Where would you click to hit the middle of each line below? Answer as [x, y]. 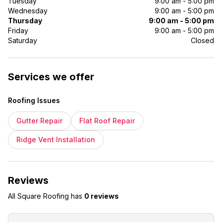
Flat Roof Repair [107, 121]
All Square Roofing [38, 196]
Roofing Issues [34, 100]
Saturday [23, 40]
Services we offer [51, 77]
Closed [202, 40]
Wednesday [28, 11]
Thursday [25, 21]
